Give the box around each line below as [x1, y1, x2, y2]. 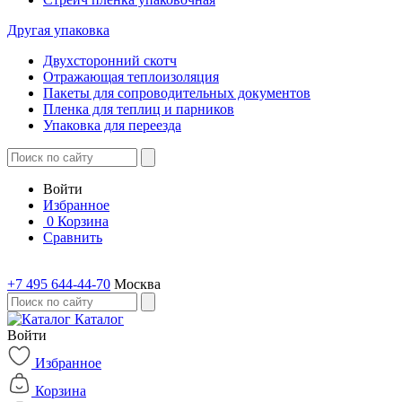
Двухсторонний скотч [43, 53, 177, 68]
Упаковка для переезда [43, 118, 181, 133]
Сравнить [43, 230, 102, 245]
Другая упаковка [7, 22, 109, 38]
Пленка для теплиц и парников [43, 101, 234, 117]
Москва [114, 276, 161, 292]
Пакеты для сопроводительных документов [43, 85, 310, 100]
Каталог [74, 311, 124, 327]
